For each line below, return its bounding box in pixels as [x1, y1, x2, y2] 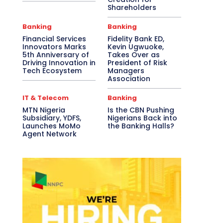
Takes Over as [108, 49, 160, 60]
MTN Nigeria [22, 105, 65, 115]
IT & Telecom [22, 93, 69, 103]
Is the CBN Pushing [108, 105, 175, 115]
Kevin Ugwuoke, [108, 41, 164, 52]
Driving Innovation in [22, 57, 96, 68]
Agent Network [22, 128, 77, 139]
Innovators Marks [22, 41, 86, 52]
